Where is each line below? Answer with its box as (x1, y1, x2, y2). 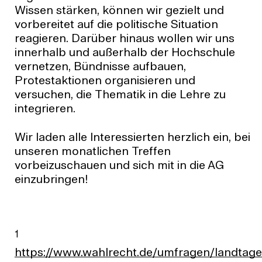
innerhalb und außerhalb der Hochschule (14, 47, 235, 59)
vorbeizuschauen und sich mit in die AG (14, 160, 224, 172)
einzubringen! (14, 174, 88, 186)
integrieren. (14, 103, 75, 115)
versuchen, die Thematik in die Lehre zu (14, 89, 226, 101)
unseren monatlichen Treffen (14, 146, 171, 158)
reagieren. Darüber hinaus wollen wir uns (14, 33, 235, 45)
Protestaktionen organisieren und (14, 75, 195, 87)
